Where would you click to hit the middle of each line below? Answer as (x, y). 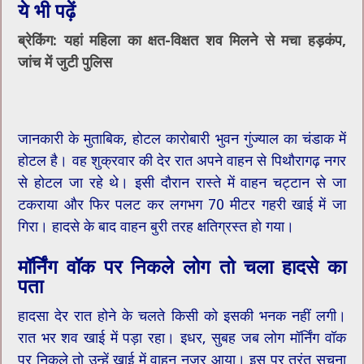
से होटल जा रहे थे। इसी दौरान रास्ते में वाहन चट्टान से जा (182, 182)
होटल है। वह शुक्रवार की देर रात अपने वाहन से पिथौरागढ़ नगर (182, 160)
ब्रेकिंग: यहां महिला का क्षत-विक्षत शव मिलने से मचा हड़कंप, (182, 40)
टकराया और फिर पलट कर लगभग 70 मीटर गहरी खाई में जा (182, 204)
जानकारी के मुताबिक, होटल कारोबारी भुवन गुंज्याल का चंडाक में (182, 138)
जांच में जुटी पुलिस (65, 62)
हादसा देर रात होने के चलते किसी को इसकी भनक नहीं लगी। (182, 315)
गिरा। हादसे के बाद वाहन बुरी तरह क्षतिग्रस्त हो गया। (156, 226)
